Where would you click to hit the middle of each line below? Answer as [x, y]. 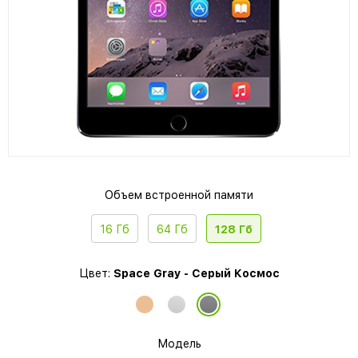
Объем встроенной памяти [179, 195]
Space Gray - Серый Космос [196, 273]
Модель [179, 344]
